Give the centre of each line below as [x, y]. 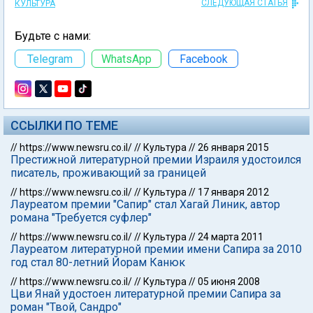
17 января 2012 [233, 192]
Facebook [203, 59]
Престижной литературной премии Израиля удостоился [156, 160]
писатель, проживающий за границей [108, 173]
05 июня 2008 [229, 282]
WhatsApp [126, 59]
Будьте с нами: [53, 36]
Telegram [50, 59]
